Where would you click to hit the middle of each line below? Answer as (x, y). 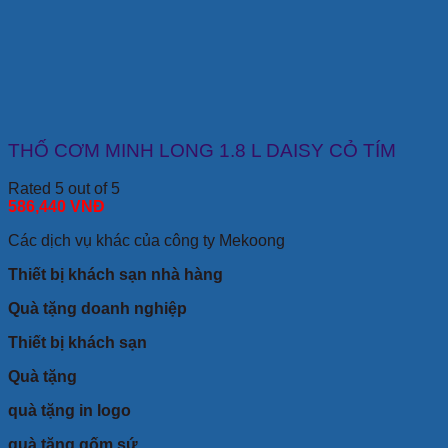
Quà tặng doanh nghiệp (97, 309)
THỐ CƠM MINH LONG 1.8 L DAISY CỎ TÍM (202, 150)
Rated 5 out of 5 (64, 189)
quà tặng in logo (69, 411)
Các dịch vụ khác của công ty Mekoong (146, 241)
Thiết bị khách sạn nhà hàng (115, 275)
